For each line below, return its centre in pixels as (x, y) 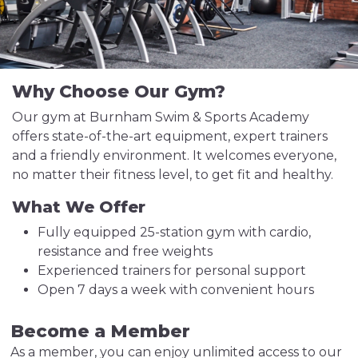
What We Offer (79, 207)
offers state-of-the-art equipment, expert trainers (170, 136)
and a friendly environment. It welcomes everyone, (174, 155)
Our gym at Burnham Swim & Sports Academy (161, 117)
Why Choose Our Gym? (119, 91)
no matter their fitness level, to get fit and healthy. (173, 175)
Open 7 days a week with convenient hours (176, 290)
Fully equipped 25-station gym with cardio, (174, 232)
